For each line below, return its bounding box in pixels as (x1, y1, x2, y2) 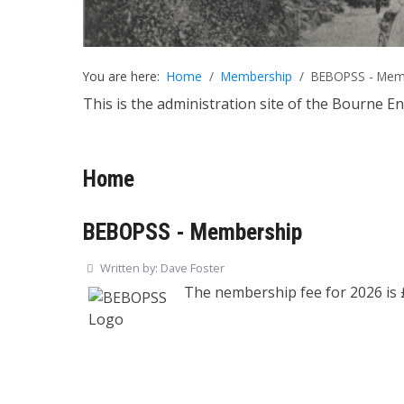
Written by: (97, 259, 161, 276)
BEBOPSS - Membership (83, 217, 302, 245)
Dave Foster (161, 259, 225, 276)
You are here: (83, 68, 167, 85)
